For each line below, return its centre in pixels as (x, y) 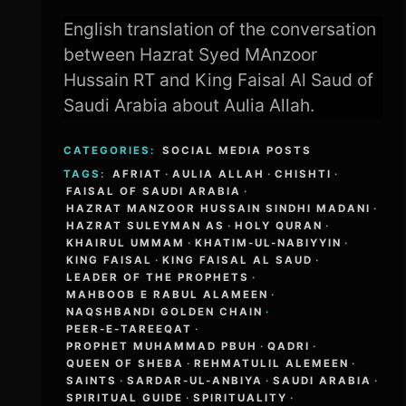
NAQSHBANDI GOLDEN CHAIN (165, 312)
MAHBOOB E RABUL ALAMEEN (168, 295)
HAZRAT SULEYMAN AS (146, 226)
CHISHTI (304, 174)
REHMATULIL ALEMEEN (272, 364)
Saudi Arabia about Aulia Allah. (189, 105)
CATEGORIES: (112, 151)
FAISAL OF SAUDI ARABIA (154, 192)
